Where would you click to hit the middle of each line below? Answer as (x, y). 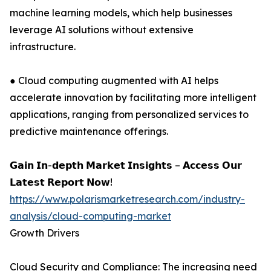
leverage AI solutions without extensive (102, 30)
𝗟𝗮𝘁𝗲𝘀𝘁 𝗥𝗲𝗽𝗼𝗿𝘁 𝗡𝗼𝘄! (61, 182)
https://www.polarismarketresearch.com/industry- (127, 199)
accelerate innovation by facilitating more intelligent (133, 98)
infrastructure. (43, 47)
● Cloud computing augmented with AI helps (114, 81)
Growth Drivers (44, 233)
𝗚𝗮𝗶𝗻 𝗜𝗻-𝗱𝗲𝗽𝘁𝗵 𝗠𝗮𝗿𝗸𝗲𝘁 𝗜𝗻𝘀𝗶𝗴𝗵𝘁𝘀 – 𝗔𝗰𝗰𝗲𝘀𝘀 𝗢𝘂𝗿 (126, 165)
